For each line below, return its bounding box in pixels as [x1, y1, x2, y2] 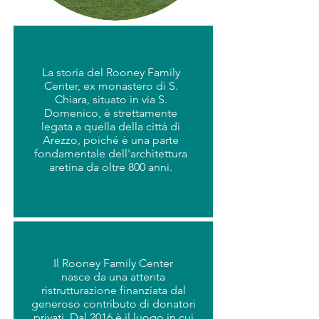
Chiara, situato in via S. [54, 93, 167, 106]
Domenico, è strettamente [44, 106, 177, 120]
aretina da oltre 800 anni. [49, 160, 172, 174]
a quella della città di [75, 120, 180, 133]
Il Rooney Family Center [53, 256, 173, 270]
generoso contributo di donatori [31, 297, 196, 310]
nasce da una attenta [61, 270, 165, 283]
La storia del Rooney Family [41, 66, 180, 79]
